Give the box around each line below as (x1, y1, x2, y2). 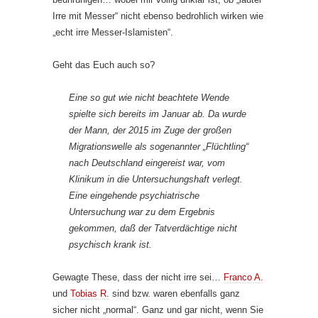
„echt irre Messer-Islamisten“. (53, 27, 173, 38)
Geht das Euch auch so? (53, 60, 155, 70)
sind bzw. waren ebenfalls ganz (109, 288, 240, 299)
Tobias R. (70, 288, 109, 299)
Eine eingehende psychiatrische (69, 190, 199, 201)
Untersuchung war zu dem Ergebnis (69, 207, 215, 217)
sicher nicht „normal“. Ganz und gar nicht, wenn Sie (53, 305, 263, 315)
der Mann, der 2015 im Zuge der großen (69, 125, 231, 136)
